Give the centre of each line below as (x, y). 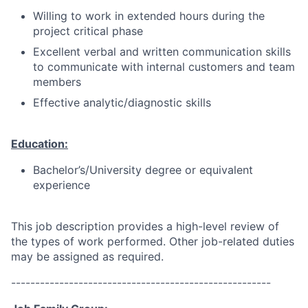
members (57, 82)
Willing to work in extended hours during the (149, 16)
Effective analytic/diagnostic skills (122, 102)
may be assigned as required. (87, 256)
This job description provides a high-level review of (145, 226)
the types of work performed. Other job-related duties (153, 241)
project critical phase (88, 31)
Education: (40, 144)
